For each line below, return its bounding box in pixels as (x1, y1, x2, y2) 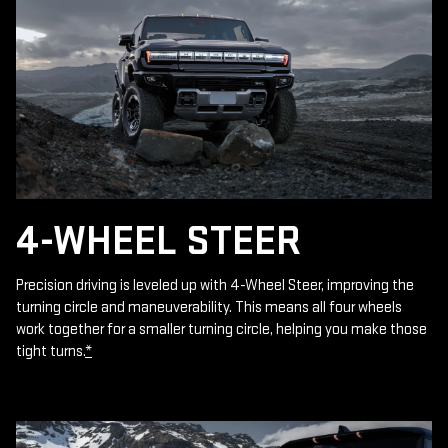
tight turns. (16, 341, 85, 361)
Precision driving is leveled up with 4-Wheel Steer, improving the (16, 275, 414, 295)
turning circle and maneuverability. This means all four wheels (16, 297, 402, 317)
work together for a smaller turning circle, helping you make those (16, 319, 427, 339)
